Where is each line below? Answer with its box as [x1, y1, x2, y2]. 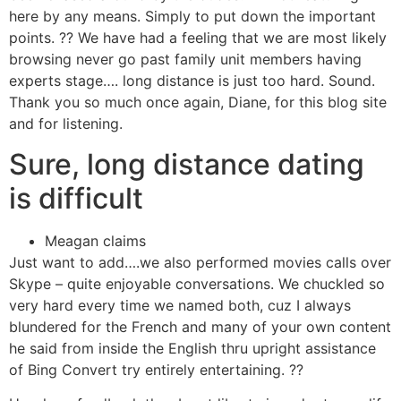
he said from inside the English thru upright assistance [9, 338, 376, 357]
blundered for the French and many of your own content [9, 317, 391, 336]
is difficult [9, 180, 143, 216]
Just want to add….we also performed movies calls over [9, 252, 391, 271]
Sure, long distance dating [9, 146, 364, 182]
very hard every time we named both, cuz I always [9, 295, 351, 314]
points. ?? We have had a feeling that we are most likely [9, 29, 387, 47]
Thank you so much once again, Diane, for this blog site [9, 93, 387, 112]
